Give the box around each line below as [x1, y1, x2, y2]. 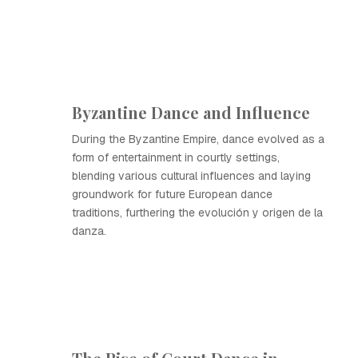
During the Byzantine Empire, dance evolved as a [72, 132, 324, 146]
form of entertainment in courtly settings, [72, 150, 280, 165]
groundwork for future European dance [72, 187, 272, 201]
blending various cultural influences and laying [72, 169, 311, 183]
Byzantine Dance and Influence [72, 101, 310, 123]
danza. [72, 224, 106, 238]
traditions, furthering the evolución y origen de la [72, 205, 323, 220]
